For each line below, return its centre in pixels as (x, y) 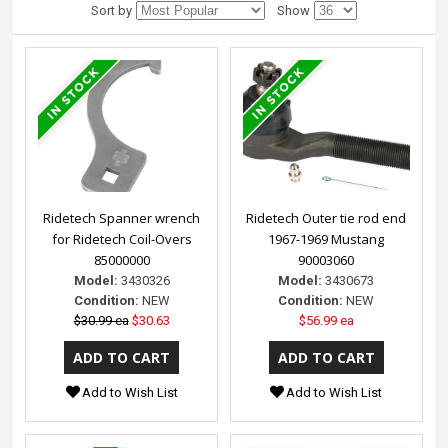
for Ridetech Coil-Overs (121, 239)
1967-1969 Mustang (326, 239)
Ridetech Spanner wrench (122, 218)
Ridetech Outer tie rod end (326, 218)
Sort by (112, 11)
